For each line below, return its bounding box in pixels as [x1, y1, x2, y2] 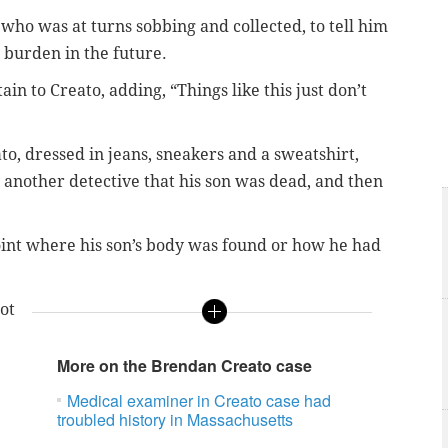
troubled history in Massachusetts [57, 408, 294, 432]
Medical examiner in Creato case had [67, 389, 332, 413]
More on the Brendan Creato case [57, 354, 313, 378]
